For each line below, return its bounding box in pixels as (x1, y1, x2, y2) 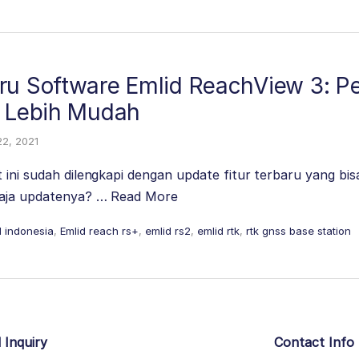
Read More (111, 188, 179, 204)
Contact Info (273, 334, 354, 350)
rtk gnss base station (246, 224, 351, 237)
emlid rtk (197, 224, 240, 237)
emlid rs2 (145, 224, 191, 237)
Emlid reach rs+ (60, 224, 139, 237)
